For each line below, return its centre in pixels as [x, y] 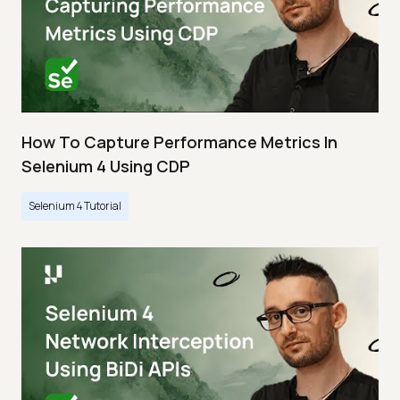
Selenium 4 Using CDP [106, 167]
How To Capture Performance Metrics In [179, 142]
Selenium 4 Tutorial [75, 206]
